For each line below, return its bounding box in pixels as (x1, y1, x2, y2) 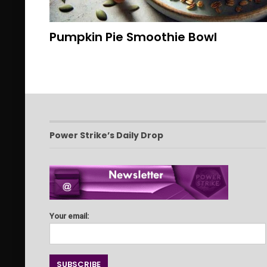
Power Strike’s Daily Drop (49, 129, 163, 141)
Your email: (49, 212, 89, 221)
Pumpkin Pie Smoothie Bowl (49, 28, 217, 45)
